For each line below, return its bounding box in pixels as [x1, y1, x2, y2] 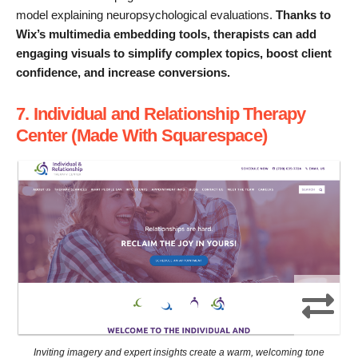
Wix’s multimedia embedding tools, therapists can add [16, 27, 316, 42]
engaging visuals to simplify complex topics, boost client [16, 46, 332, 61]
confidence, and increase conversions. [16, 66, 230, 80]
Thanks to [276, 8, 331, 22]
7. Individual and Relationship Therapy [16, 103, 306, 124]
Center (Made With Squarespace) [16, 125, 267, 145]
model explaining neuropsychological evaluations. [16, 8, 276, 22]
